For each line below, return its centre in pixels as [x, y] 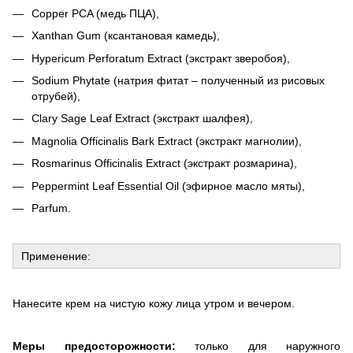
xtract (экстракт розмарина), [225, 163]
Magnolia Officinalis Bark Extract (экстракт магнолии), [167, 141]
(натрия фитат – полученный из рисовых [219, 81]
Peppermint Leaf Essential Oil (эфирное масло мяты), [168, 186]
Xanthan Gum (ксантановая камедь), [126, 36]
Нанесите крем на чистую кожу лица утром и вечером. [154, 304]
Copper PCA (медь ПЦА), [95, 13]
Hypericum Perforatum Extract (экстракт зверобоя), [161, 58]
